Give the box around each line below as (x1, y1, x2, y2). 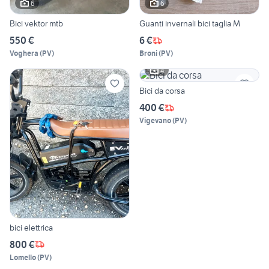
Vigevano (139, 116, 171, 125)
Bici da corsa (139, 85, 185, 97)
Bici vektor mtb (10, 18, 63, 29)
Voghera (10, 49, 38, 58)
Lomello (10, 252, 36, 262)
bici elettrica (10, 222, 53, 233)
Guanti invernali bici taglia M (139, 18, 240, 29)
